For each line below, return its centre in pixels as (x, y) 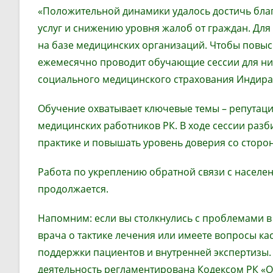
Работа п (59, 172)
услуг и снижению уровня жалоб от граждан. (144, 28)
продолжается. (73, 189)
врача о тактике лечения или (108, 235)
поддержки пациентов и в (99, 252)
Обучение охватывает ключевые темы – (133, 108)
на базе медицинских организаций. (124, 45)
